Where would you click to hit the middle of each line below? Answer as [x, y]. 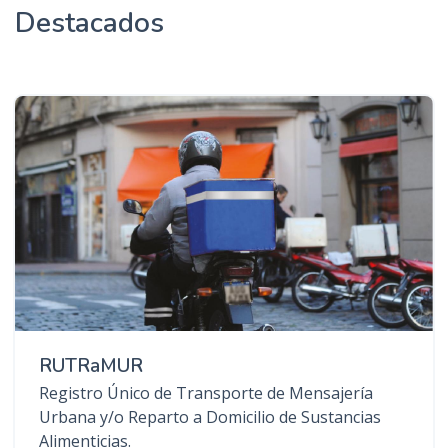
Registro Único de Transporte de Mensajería [206, 393]
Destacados [89, 23]
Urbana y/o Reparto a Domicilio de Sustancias [210, 417]
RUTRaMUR [91, 366]
